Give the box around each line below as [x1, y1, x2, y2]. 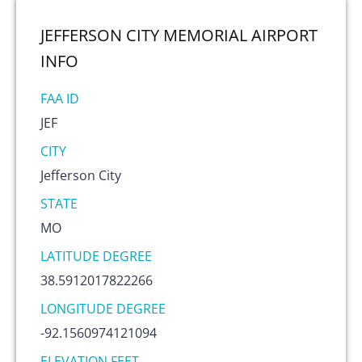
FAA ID [40, 89, 79, 107]
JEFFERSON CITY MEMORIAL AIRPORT [40, 23, 318, 46]
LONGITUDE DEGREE [40, 299, 166, 318]
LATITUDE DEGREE [40, 246, 152, 265]
